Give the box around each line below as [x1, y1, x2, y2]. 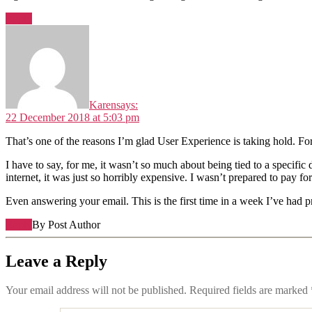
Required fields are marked [189, 284, 311, 297]
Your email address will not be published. [6, 284, 187, 297]
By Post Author [32, 218, 100, 231]
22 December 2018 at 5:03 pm [6, 111, 139, 123]
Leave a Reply [6, 251, 107, 270]
